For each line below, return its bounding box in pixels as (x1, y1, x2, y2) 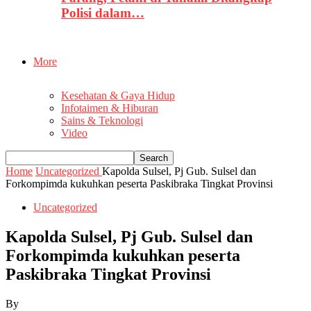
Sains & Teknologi (61, 115, 143, 127)
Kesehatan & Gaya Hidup (61, 90, 175, 102)
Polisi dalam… (61, 6, 144, 21)
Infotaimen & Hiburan (61, 102, 158, 115)
